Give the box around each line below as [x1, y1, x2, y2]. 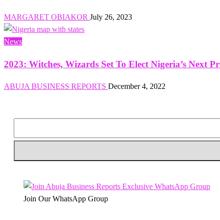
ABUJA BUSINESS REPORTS [4, 82, 108, 91]
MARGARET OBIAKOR [4, 12, 90, 21]
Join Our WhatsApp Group [24, 194, 108, 203]
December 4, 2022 [108, 82, 165, 91]
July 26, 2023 [90, 12, 132, 21]
